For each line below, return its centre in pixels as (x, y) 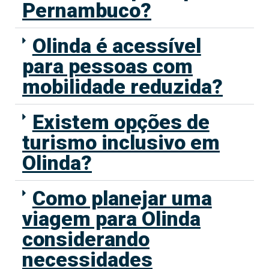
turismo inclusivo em (121, 143)
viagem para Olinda (111, 219)
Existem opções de (121, 122)
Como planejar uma (122, 198)
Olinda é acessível (116, 46)
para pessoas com (107, 66)
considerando (86, 239)
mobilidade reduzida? (122, 87)
